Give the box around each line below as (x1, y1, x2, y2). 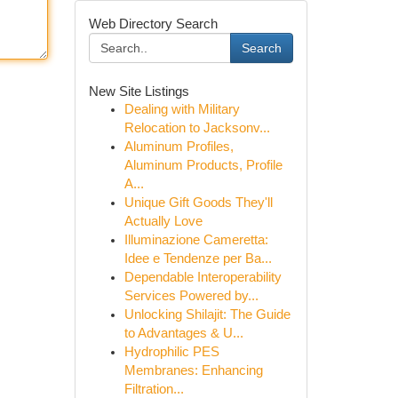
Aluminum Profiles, (123, 139, 234, 154)
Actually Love (123, 214, 203, 228)
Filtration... (123, 382, 184, 396)
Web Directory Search (88, 16, 218, 31)
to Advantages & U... (123, 326, 243, 340)
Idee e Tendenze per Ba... (123, 251, 272, 266)
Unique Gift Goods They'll (123, 195, 273, 210)
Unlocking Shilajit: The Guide (123, 307, 291, 322)
